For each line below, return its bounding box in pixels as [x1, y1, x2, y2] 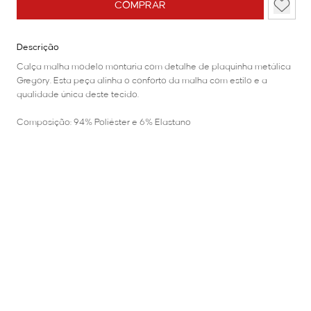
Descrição [17, 42, 59, 53]
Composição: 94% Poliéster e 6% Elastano [17, 117, 191, 128]
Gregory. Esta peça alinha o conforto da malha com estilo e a [17, 76, 267, 86]
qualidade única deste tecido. [17, 90, 139, 100]
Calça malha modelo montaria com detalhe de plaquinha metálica [17, 62, 291, 72]
